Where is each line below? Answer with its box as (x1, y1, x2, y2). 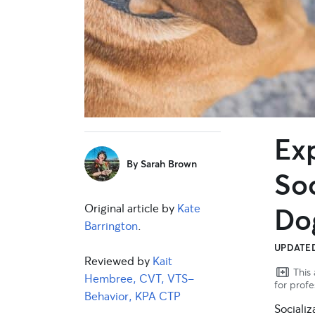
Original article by (84, 200, 177, 215)
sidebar (84, 131, 155, 160)
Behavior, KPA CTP (84, 288, 181, 303)
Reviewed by (84, 253, 153, 268)
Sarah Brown (141, 157, 197, 170)
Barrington (84, 218, 138, 233)
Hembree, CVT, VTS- (84, 271, 194, 285)
